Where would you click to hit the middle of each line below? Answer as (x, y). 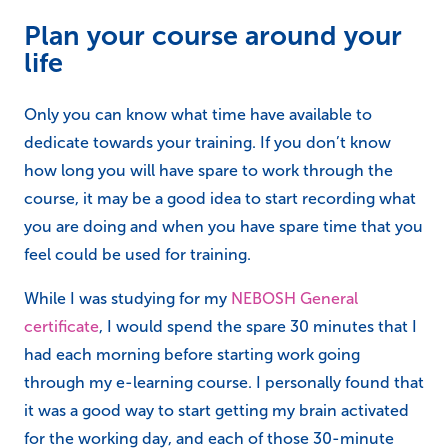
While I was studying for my (125, 298)
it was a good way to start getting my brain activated (216, 410)
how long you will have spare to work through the (208, 170)
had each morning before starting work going (192, 354)
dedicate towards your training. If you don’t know (207, 142)
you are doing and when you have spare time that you (223, 226)
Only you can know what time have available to (198, 114)
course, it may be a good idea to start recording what (220, 198)
